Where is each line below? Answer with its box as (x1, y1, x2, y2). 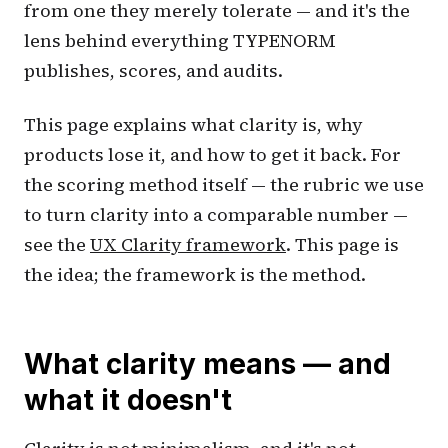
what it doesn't (24, 382, 232, 417)
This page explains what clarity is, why (24, 111, 363, 137)
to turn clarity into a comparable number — (24, 201, 408, 227)
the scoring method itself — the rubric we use (24, 171, 424, 197)
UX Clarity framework (90, 231, 286, 257)
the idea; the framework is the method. (24, 261, 366, 287)
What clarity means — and (24, 346, 391, 381)
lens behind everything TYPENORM (24, 27, 336, 53)
